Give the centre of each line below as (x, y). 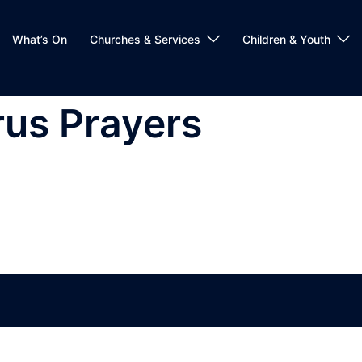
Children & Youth (286, 39)
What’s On (40, 39)
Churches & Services (145, 39)
